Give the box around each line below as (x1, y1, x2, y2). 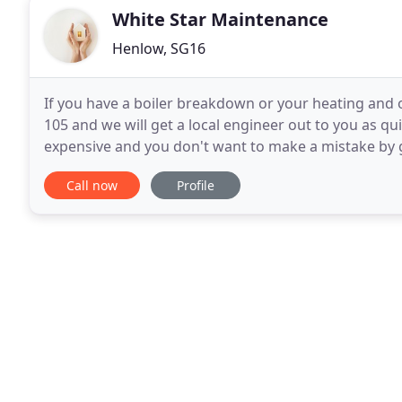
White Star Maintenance (112, 7, 328, 31)
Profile (177, 177, 214, 194)
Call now (66, 177, 118, 194)
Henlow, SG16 (112, 39, 205, 58)
